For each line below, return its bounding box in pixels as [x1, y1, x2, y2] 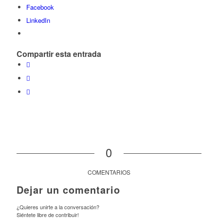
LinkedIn [26, 16, 50, 25]
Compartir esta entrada [16, 48, 101, 60]
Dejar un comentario [16, 182, 120, 197]
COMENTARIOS [87, 168, 130, 177]
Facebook [26, 2, 54, 12]
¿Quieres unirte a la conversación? [16, 203, 99, 211]
